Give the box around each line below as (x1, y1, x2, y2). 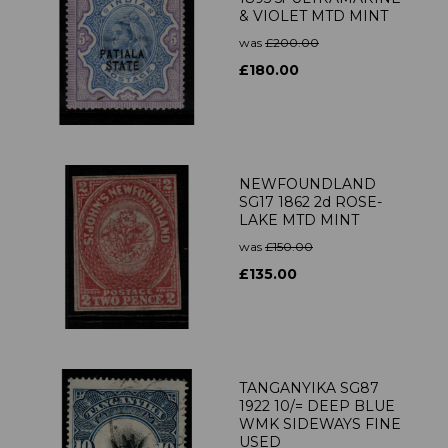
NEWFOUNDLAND (239, 175, 376, 194)
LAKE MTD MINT (239, 211, 359, 230)
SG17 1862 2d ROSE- (239, 193, 382, 212)
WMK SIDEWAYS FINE (239, 415, 401, 434)
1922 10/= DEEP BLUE (239, 397, 395, 416)
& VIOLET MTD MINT (239, 7, 388, 26)
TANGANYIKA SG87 (239, 379, 379, 398)
